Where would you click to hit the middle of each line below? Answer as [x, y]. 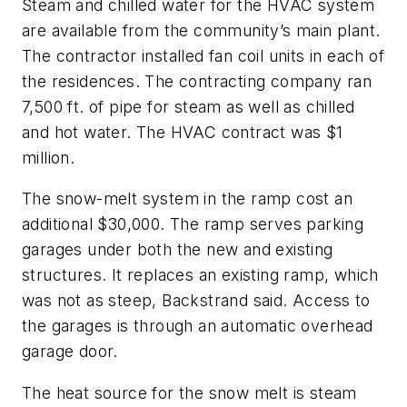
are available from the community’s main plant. [201, 30]
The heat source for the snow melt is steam [189, 392]
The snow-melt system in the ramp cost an [187, 199]
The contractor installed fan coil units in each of [203, 55]
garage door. [70, 352]
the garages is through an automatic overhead [198, 326]
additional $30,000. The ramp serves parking [193, 224]
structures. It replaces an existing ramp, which [200, 275]
